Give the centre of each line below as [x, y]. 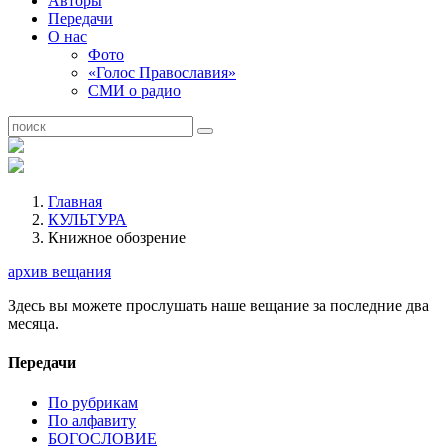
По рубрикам [93, 402]
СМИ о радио [134, 90]
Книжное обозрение [117, 237]
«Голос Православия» [162, 72]
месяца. [33, 323]
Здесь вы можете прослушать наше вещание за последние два [218, 305]
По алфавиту [92, 420]
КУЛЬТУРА [87, 219]
